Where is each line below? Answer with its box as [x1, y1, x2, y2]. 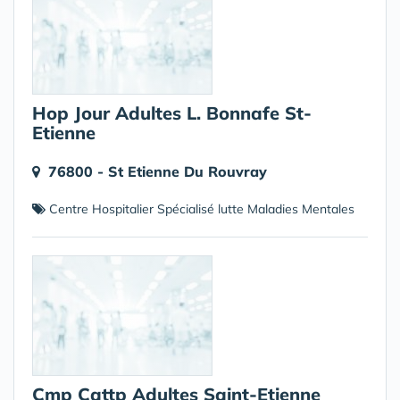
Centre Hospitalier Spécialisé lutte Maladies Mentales [46, 201, 354, 217]
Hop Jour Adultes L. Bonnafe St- [32, 102, 312, 124]
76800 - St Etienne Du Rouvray [48, 162, 267, 180]
